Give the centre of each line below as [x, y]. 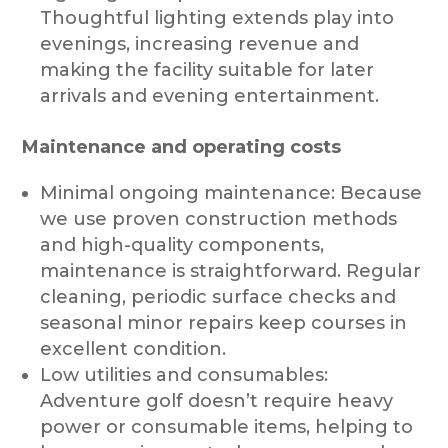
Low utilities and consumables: [184, 374]
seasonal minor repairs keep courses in [224, 322]
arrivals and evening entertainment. [210, 95]
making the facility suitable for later [207, 69]
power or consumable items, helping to [227, 426]
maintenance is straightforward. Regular [231, 270]
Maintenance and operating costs [182, 146]
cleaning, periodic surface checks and [218, 296]
